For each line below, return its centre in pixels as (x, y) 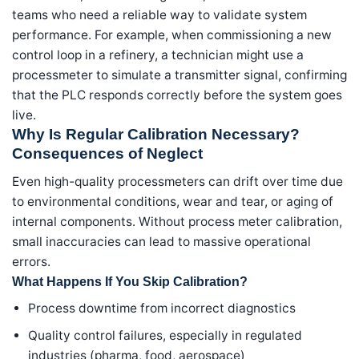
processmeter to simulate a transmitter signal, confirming (179, 75)
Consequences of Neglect (107, 154)
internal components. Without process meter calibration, (177, 221)
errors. (31, 261)
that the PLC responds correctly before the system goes (177, 95)
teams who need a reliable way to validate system (159, 15)
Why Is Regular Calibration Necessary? (156, 135)
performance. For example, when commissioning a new (172, 35)
